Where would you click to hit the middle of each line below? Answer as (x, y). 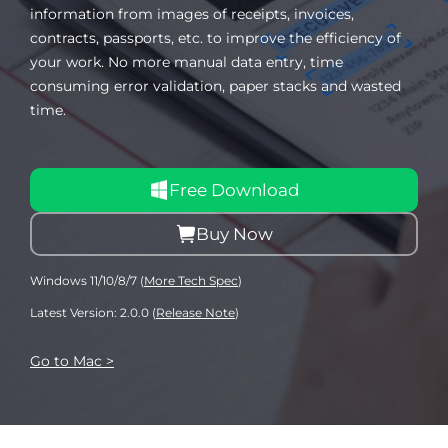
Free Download (234, 190)
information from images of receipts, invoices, (192, 14)
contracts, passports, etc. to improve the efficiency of (215, 38)
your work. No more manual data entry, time (186, 62)
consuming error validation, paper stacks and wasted (215, 86)
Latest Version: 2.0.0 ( (93, 312)
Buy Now (234, 234)
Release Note (195, 312)
